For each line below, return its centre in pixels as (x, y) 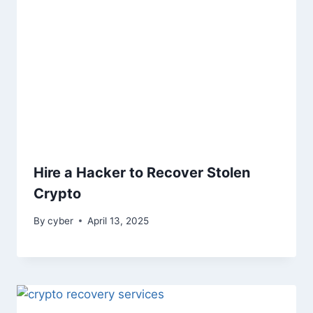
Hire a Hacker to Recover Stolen (142, 173)
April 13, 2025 (118, 220)
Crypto (57, 194)
